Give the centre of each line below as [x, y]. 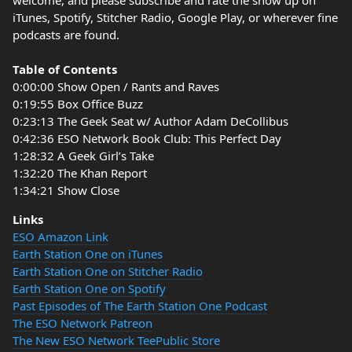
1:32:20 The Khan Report [80, 173]
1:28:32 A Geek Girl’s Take [83, 156]
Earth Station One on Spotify [89, 288]
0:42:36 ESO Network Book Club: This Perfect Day [147, 138]
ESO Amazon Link [60, 236]
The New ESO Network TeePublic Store [116, 340]
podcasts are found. [66, 35]
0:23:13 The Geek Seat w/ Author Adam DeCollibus [150, 121]
